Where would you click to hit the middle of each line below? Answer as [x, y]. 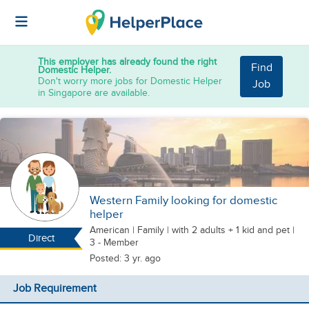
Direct [41, 238]
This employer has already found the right [127, 61]
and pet [273, 230]
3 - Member [114, 242]
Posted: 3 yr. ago [125, 258]
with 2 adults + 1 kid [213, 230]
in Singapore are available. [94, 92]
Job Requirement [54, 289]
